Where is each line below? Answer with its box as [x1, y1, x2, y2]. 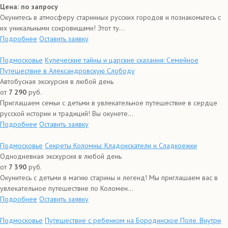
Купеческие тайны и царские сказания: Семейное [45, 55, 198, 65]
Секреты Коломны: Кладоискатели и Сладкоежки [45, 141, 197, 150]
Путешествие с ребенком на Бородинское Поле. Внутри [45, 216, 221, 225]
